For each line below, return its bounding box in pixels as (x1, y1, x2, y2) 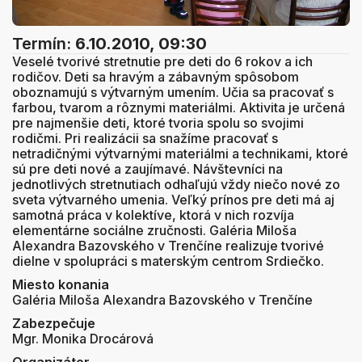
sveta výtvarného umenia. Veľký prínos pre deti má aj (12, 191, 335, 208)
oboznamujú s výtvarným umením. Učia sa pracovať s (12, 83, 334, 100)
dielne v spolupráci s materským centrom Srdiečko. (12, 252, 324, 269)
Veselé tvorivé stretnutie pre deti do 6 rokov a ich (12, 53, 313, 69)
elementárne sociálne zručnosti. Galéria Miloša (12, 221, 297, 238)
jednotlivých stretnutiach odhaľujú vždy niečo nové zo (12, 175, 340, 192)
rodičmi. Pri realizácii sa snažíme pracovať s (12, 129, 278, 146)
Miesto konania (12, 276, 109, 293)
